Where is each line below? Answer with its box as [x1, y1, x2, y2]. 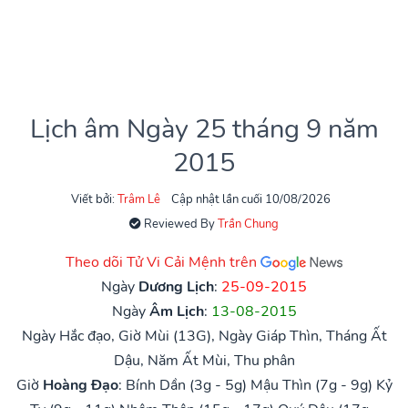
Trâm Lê [117, 191, 160, 209]
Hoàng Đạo [42, 375, 118, 396]
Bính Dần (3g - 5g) [125, 375, 247, 396]
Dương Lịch [138, 277, 214, 298]
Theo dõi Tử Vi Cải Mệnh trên [66, 252, 260, 273]
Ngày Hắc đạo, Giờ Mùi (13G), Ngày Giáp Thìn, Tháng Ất [21, 326, 387, 347]
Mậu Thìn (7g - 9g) [250, 375, 372, 396]
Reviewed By [141, 216, 218, 233]
